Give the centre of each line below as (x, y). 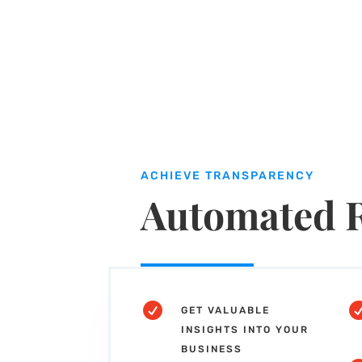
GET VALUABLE (226, 310)
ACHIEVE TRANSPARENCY (228, 176)
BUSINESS (212, 349)
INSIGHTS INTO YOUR (245, 329)
